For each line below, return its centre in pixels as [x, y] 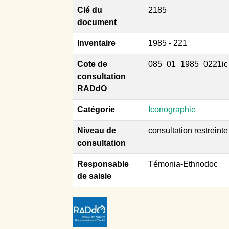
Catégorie [96, 109]
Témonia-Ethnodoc [183, 164]
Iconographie [172, 109]
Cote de [92, 64]
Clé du [90, 10]
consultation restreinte [188, 130]
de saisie [94, 176]
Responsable [103, 164]
